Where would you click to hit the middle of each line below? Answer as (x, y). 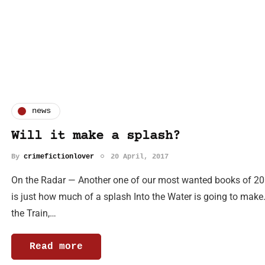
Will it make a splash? (96, 136)
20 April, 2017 (140, 156)
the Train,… (34, 213)
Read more (56, 246)
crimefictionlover (59, 156)
